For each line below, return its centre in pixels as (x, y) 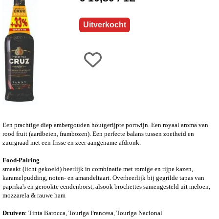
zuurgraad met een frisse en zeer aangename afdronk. (72, 142)
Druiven (14, 213)
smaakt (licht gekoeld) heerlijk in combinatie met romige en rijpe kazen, (98, 169)
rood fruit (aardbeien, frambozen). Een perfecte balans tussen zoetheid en (98, 133)
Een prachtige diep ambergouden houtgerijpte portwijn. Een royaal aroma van (105, 125)
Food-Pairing (21, 160)
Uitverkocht (105, 24)
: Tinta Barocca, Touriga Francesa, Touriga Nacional (94, 213)
